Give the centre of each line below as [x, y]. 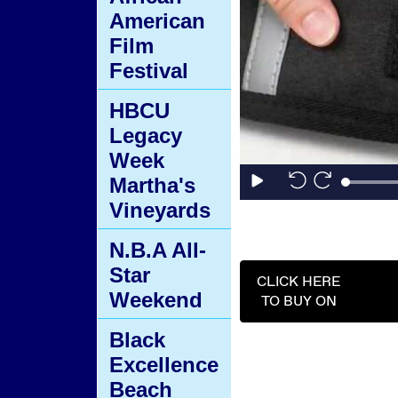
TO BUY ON [298, 300]
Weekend [156, 300]
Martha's [152, 185]
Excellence [164, 365]
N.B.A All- [158, 250]
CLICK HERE [299, 281]
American [157, 21]
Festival [149, 71]
